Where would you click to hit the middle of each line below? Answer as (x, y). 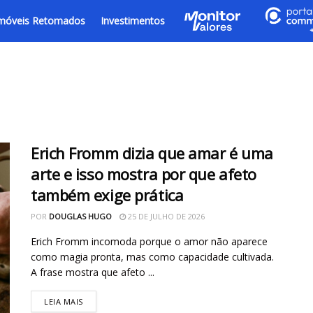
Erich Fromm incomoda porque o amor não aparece (149, 241)
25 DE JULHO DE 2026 (165, 216)
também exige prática (107, 195)
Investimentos (133, 21)
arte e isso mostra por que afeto (144, 174)
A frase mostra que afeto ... (93, 272)
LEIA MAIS (64, 301)
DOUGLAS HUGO (80, 216)
